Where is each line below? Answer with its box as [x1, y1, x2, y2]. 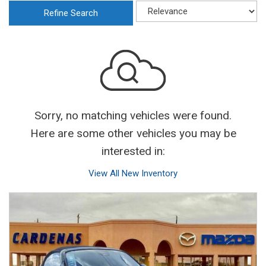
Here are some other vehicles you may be [30, 126, 236, 140]
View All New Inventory [88, 168, 178, 179]
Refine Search [44, 8, 98, 18]
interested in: [101, 144, 165, 158]
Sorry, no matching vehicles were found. [34, 109, 232, 122]
